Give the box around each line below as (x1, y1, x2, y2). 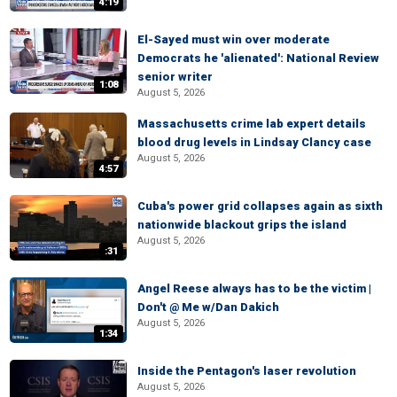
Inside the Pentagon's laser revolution (137, 364, 356, 378)
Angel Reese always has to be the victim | (137, 282, 371, 295)
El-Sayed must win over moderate (137, 33, 330, 46)
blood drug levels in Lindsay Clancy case (137, 136, 371, 149)
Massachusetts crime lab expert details (137, 117, 366, 130)
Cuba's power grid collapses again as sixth (137, 199, 383, 213)
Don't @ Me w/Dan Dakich (137, 300, 279, 314)
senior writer (137, 70, 213, 83)
